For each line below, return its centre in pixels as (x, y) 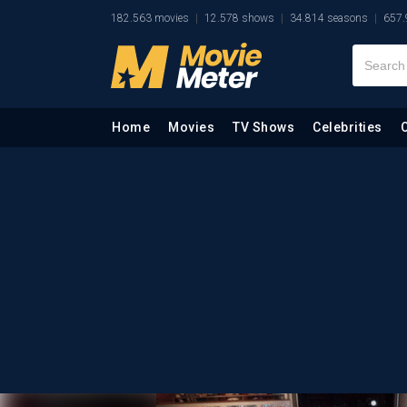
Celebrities (347, 127)
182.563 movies (150, 18)
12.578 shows (239, 18)
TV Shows (263, 127)
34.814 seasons (329, 18)
